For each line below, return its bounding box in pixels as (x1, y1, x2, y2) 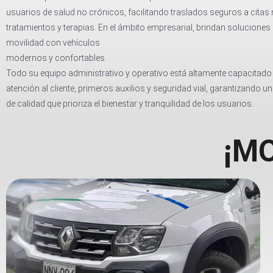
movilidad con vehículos (6, 38, 100, 48)
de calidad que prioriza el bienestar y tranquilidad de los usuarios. (6, 99, 253, 108)
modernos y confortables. (6, 53, 107, 63)
